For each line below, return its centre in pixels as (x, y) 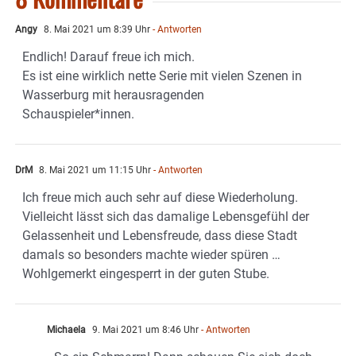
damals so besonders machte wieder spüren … (151, 255)
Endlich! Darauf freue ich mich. (108, 57)
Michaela (66, 330)
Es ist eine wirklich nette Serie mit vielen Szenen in (162, 76)
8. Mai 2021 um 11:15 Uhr (94, 170)
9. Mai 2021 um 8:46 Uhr (144, 330)
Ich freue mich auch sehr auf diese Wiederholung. (160, 198)
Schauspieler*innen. (78, 114)
